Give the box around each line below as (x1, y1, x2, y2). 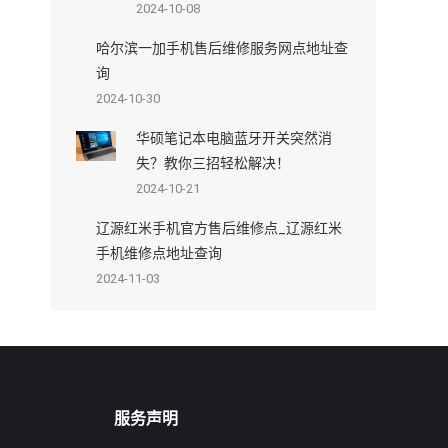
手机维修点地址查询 (96, 244, 222, 261)
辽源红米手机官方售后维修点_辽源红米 (96, 219, 342, 236)
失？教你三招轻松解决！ (136, 154, 290, 171)
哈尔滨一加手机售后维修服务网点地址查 (96, 39, 348, 56)
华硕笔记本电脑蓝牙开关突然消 (136, 129, 332, 146)
